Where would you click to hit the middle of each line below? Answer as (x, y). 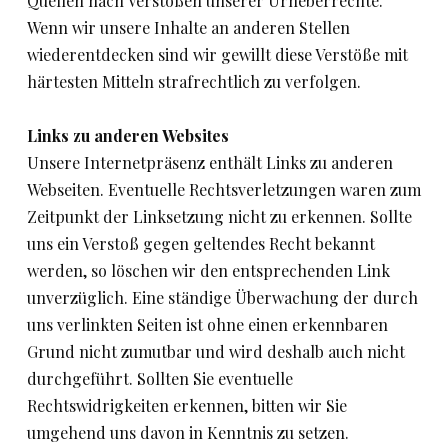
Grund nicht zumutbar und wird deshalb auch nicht (216, 351)
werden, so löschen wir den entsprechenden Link (208, 270)
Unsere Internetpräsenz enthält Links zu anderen (210, 162)
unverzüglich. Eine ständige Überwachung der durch (222, 297)
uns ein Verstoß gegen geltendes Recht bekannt (201, 243)
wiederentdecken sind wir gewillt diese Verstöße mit (217, 54)
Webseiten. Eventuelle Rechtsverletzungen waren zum (224, 189)
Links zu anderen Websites (128, 135)
